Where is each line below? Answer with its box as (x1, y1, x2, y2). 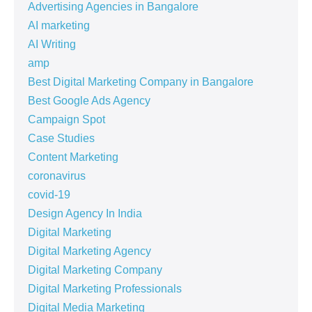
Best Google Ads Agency (28, 95, 150, 107)
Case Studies (28, 132, 95, 145)
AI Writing (28, 38, 76, 51)
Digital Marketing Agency (28, 245, 151, 258)
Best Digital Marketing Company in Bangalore (28, 76, 253, 88)
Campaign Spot (28, 114, 105, 126)
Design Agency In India (28, 208, 142, 220)
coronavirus (28, 170, 86, 182)
